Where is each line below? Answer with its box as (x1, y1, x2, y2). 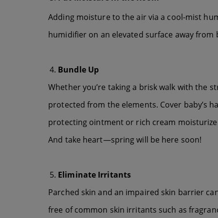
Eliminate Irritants (58, 169, 131, 181)
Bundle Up (58, 64, 99, 75)
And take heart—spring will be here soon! (48, 134, 202, 145)
